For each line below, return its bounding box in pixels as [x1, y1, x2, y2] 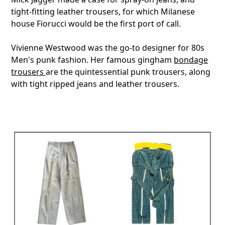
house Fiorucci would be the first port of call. [11, 18, 181, 30]
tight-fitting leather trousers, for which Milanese [11, 6, 195, 18]
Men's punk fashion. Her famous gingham [11, 54, 174, 66]
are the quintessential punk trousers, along [46, 66, 211, 78]
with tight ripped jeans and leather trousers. [11, 78, 180, 90]
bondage [174, 54, 208, 66]
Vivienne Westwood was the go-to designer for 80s [11, 42, 205, 54]
